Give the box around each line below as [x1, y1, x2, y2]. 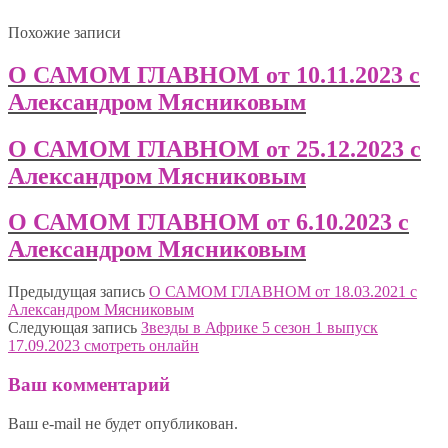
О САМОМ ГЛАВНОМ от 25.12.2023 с [8, 135, 421, 162]
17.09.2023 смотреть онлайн [8, 337, 199, 355]
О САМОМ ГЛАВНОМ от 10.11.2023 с [8, 61, 420, 88]
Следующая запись [8, 319, 137, 337]
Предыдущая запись [8, 283, 145, 301]
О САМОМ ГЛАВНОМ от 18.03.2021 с [149, 283, 417, 301]
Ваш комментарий [8, 374, 170, 396]
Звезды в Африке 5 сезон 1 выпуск [141, 319, 378, 337]
